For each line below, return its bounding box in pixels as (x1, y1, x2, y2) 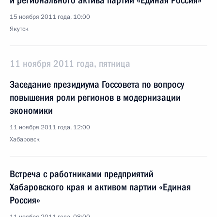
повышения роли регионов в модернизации (10, 92, 181, 103)
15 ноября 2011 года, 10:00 (10, 13, 90, 21)
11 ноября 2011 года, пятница (10, 58, 130, 69)
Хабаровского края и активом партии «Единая (10, 181, 191, 193)
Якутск (10, 25, 29, 33)
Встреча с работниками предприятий (10, 168, 154, 180)
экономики (10, 105, 53, 116)
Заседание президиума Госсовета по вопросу (10, 78, 184, 90)
